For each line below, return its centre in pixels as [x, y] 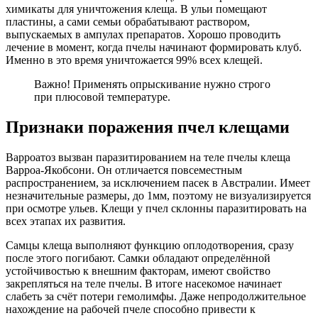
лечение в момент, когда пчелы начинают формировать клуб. [154, 48]
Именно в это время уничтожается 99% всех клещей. [134, 60]
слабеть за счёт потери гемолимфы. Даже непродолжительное [156, 297]
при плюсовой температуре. [102, 97]
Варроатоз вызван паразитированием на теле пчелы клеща [148, 158]
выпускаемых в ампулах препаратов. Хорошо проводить [143, 35]
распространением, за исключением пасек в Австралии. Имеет [158, 183]
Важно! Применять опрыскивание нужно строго [152, 84]
